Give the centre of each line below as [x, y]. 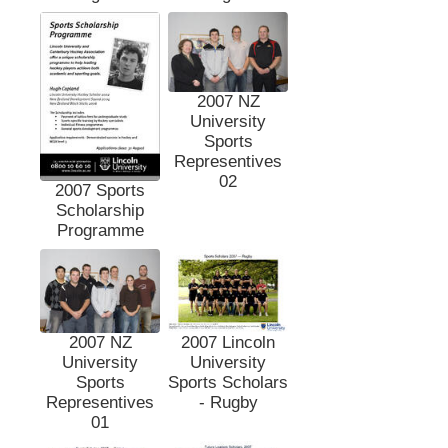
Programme [100, 230]
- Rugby [228, 403]
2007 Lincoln [228, 343]
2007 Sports [100, 190]
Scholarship [100, 210]
